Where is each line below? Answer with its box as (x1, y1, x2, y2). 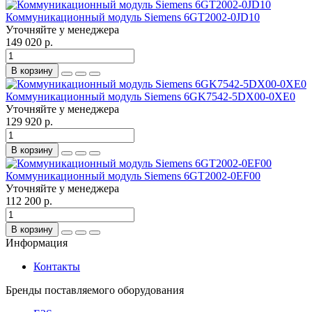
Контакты (33, 260, 80, 272)
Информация (6, 236, 68, 249)
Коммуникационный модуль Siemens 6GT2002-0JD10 (6, 10, 260, 23)
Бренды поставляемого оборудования (6, 283, 184, 296)
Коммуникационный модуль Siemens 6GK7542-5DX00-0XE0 (6, 90, 295, 102)
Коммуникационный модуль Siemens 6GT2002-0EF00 (6, 169, 260, 182)
